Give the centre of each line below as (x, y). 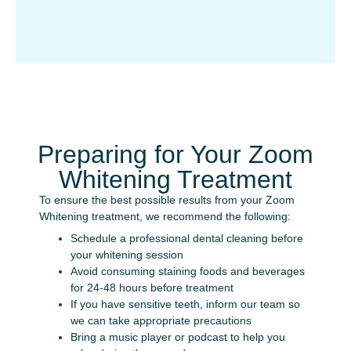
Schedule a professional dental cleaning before (187, 238)
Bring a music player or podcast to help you (178, 337)
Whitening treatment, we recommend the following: (165, 216)
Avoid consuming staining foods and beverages (188, 271)
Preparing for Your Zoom (175, 154)
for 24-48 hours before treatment (152, 288)
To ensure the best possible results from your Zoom (167, 200)
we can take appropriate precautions (161, 320)
